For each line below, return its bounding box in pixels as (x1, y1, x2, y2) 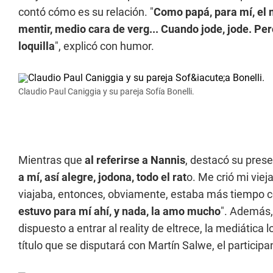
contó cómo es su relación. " (18, 5, 154, 18)
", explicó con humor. (55, 40, 154, 52)
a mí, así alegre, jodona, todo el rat (18, 171, 186, 183)
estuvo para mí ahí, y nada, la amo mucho (18, 205, 221, 218)
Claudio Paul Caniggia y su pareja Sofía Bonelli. (18, 87, 194, 96)
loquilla (18, 40, 55, 52)
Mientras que (18, 154, 85, 166)
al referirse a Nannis (85, 154, 185, 166)
